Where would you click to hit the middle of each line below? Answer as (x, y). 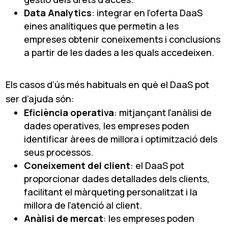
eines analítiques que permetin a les (102, 26)
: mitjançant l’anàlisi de (163, 112)
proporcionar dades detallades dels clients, (117, 178)
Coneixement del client (77, 165)
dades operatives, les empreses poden (107, 125)
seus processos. (59, 152)
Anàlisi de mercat (64, 218)
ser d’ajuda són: (40, 98)
